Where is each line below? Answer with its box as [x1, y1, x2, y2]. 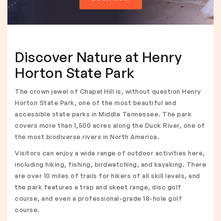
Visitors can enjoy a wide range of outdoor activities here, [15, 149, 205, 157]
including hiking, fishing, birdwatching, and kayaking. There [15, 160, 206, 168]
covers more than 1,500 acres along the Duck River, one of [15, 121, 205, 129]
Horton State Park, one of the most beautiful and [15, 99, 176, 107]
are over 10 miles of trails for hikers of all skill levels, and [15, 172, 200, 180]
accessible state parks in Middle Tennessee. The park [15, 110, 191, 118]
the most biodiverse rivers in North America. [15, 133, 159, 141]
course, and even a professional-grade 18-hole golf [15, 194, 182, 202]
